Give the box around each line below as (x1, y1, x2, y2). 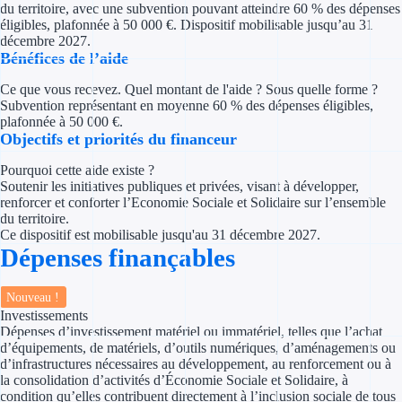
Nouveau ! (6, 289, 60, 304)
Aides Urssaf (312, 273, 390, 288)
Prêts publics (284, 318, 363, 333)
